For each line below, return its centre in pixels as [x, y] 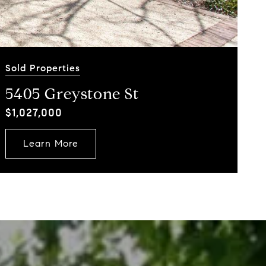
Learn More [51, 144]
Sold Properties [43, 68]
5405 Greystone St [72, 94]
